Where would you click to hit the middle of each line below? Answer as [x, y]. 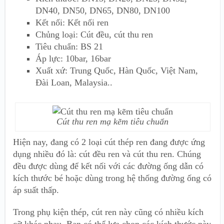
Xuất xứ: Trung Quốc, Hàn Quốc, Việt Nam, [117, 71]
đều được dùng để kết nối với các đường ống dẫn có [108, 166]
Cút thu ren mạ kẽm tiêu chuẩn [113, 122]
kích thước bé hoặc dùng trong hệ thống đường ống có [112, 178]
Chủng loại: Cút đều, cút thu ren [94, 35]
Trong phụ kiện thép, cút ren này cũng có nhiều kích [108, 212]
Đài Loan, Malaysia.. [74, 83]
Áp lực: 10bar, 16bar [73, 59]
